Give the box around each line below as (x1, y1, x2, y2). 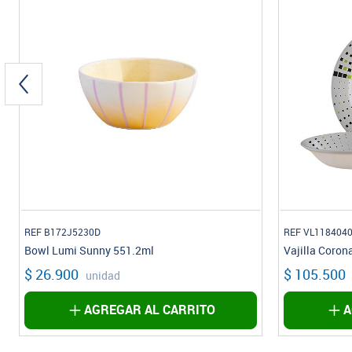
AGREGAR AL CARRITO (84, 302, 216, 318)
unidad (86, 269, 121, 284)
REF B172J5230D (24, 227, 101, 239)
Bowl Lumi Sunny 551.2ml (24, 244, 155, 258)
